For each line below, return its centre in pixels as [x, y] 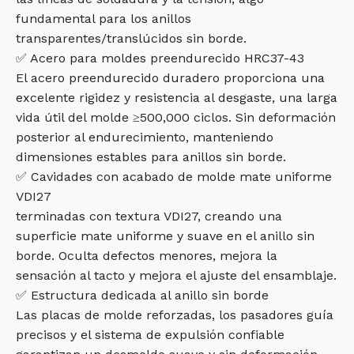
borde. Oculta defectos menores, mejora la [147, 256]
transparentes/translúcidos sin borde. [131, 38]
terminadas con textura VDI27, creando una [149, 216]
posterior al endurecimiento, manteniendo [145, 137]
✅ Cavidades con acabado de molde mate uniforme [174, 177]
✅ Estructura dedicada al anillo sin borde [142, 295]
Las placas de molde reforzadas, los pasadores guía [175, 315]
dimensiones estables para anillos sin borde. [151, 157]
